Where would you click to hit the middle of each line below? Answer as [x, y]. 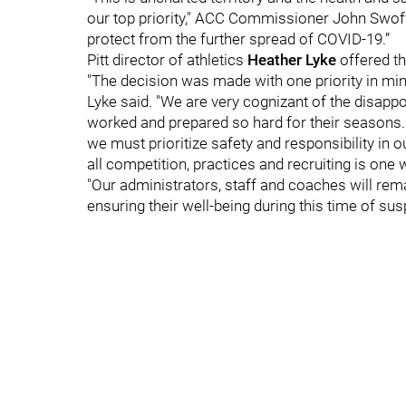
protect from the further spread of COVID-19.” [238, 39]
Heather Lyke [294, 60]
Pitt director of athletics [167, 60]
